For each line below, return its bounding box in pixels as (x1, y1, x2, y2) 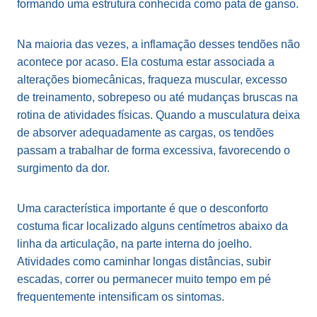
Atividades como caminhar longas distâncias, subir (17, 255, 271, 268)
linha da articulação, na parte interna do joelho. (17, 238, 252, 250)
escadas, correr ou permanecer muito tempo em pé (17, 273, 271, 286)
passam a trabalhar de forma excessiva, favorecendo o (17, 144, 290, 157)
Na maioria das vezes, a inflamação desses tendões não (17, 38, 300, 51)
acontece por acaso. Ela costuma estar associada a (17, 56, 275, 69)
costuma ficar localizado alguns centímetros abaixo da (17, 220, 288, 233)
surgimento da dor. (17, 162, 110, 175)
